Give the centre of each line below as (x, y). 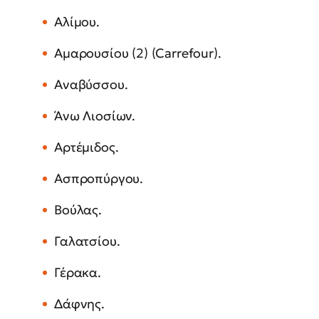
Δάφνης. (79, 304)
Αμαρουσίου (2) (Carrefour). (138, 53)
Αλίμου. (77, 22)
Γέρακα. (78, 273)
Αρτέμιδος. (87, 147)
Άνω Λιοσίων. (95, 116)
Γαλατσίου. (87, 241)
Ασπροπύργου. (99, 179)
